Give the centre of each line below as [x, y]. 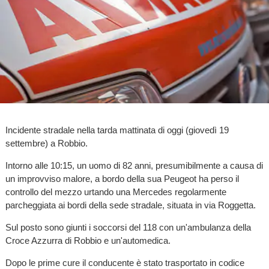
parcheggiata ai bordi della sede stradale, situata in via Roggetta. [130, 205]
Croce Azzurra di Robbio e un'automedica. [88, 241]
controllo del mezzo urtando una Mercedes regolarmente [116, 192]
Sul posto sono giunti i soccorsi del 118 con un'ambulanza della [128, 228]
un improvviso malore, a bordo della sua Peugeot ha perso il [122, 179]
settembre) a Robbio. [46, 143]
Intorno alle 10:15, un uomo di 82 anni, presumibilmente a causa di [134, 166]
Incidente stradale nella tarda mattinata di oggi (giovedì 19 [117, 130]
